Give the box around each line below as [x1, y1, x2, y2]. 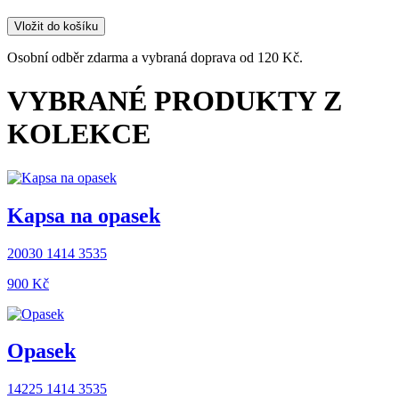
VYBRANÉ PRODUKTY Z [7, 85, 342, 118]
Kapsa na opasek [7, 203, 160, 227]
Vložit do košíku [14, 19, 98, 33]
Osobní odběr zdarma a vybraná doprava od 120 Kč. [7, 49, 303, 65]
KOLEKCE [7, 118, 151, 151]
